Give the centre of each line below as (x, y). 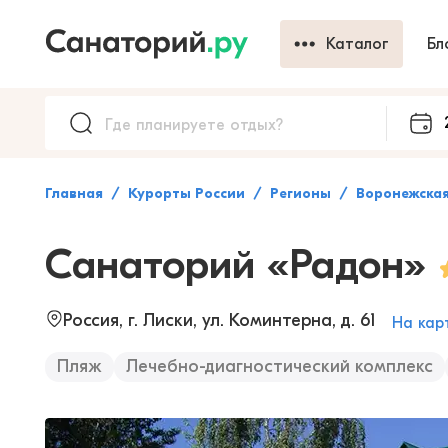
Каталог (357, 44)
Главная (74, 193)
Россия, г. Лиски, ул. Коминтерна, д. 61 (219, 320)
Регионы (300, 193)
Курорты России (186, 193)
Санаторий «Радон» (235, 264)
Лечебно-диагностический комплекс (279, 366)
